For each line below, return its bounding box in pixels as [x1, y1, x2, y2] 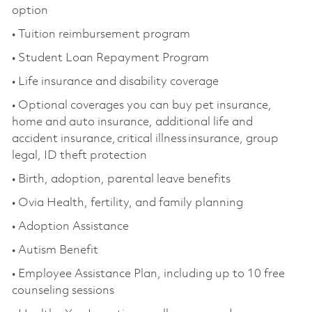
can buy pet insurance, [149, 99, 272, 111]
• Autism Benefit [11, 244, 98, 256]
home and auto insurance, [11, 116, 153, 128]
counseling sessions [11, 284, 114, 297]
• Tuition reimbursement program [11, 28, 190, 40]
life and [212, 116, 253, 128]
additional [155, 116, 210, 128]
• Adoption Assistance [11, 220, 143, 233]
